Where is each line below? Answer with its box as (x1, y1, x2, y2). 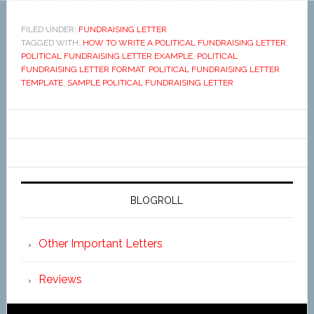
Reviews (38, 273, 82, 286)
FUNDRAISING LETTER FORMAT (20, 64, 144, 74)
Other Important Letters (38, 237, 163, 250)
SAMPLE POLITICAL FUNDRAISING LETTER (67, 78, 233, 88)
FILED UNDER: (20, 25, 78, 34)
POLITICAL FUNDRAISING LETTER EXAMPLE (20, 51, 193, 61)
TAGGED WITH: (20, 38, 83, 48)
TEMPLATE (20, 78, 63, 88)
